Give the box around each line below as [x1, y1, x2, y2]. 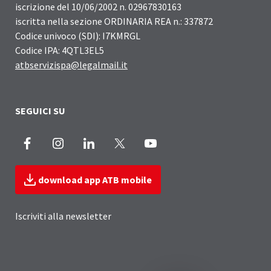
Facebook [34, 137, 73, 149]
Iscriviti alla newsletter [15, 210, 111, 222]
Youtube [157, 137, 191, 149]
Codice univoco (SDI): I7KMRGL [15, 30, 140, 42]
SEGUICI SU [15, 105, 65, 117]
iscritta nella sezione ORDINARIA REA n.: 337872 [15, 15, 213, 27]
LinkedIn [96, 137, 131, 149]
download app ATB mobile [38, 174, 152, 186]
